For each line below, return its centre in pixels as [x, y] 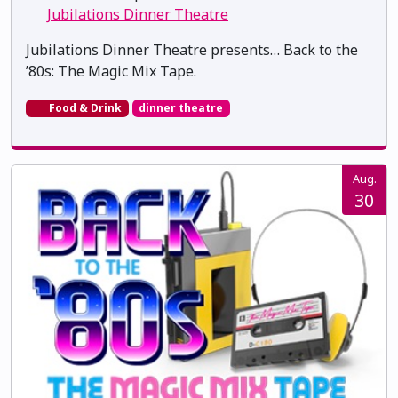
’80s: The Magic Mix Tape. [111, 71]
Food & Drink [84, 107]
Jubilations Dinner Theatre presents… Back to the [192, 49]
